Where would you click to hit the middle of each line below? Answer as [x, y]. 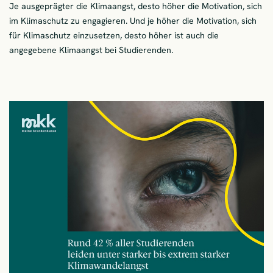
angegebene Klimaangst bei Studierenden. [91, 50]
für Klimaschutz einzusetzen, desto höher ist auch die [114, 36]
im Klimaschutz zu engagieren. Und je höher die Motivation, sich [133, 21]
